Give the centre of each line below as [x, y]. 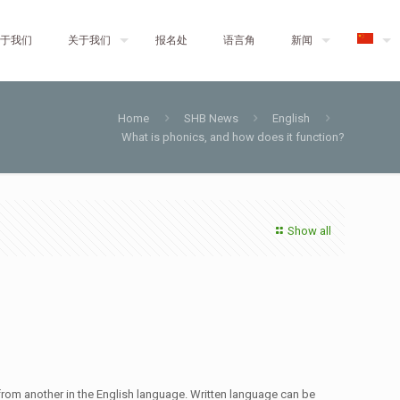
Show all [309, 231]
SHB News [211, 118]
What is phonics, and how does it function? [233, 137]
